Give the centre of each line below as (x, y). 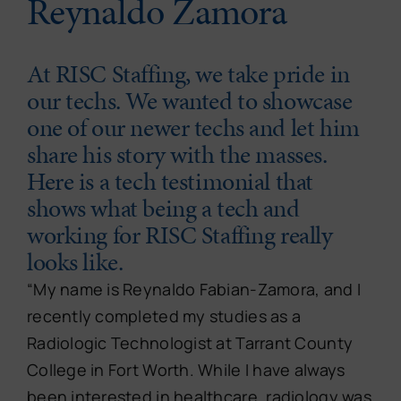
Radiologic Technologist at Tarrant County (190, 343)
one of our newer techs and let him (193, 128)
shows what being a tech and (163, 209)
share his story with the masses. (177, 155)
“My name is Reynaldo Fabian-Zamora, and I (194, 290)
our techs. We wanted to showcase (189, 101)
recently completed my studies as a (164, 316)
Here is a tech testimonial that (170, 182)
